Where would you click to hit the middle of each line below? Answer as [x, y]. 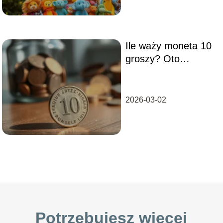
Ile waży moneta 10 [168, 46]
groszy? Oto [152, 58]
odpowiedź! [150, 71]
